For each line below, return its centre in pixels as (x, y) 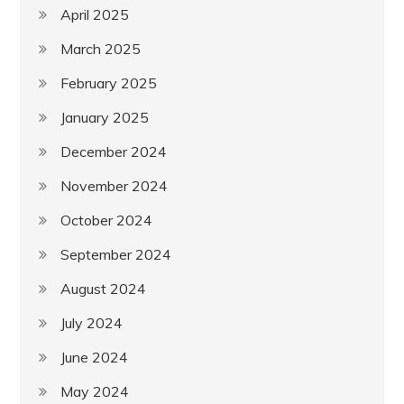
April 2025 (95, 14)
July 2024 (92, 322)
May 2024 (95, 391)
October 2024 (107, 220)
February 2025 (109, 83)
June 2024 (95, 357)
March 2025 (101, 48)
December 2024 (114, 151)
